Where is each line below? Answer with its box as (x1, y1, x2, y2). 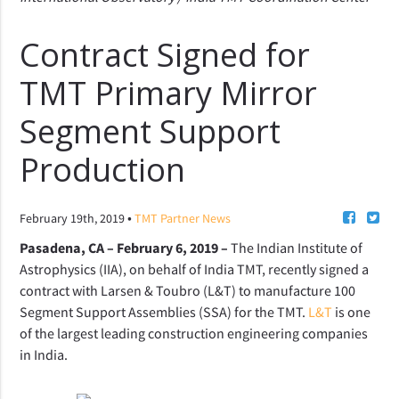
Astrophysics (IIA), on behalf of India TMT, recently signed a (20, 259, 370, 278)
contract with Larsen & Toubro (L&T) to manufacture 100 (20, 281, 356, 299)
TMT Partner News (134, 209, 232, 226)
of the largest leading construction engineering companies (20, 323, 369, 342)
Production (20, 147, 186, 191)
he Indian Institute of (239, 238, 363, 256)
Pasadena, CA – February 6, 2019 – (20, 238, 229, 256)
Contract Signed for (20, 32, 311, 77)
